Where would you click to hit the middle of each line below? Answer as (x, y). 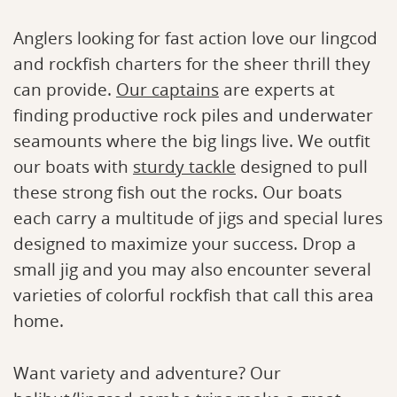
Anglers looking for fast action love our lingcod (195, 38)
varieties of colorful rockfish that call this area (194, 295)
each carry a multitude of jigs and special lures (198, 218)
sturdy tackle (184, 166)
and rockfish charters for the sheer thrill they (192, 63)
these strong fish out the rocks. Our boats (178, 192)
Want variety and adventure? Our (147, 373)
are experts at (277, 89)
